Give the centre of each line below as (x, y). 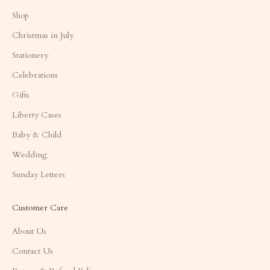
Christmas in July (43, 36)
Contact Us (33, 251)
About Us (29, 231)
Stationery (30, 55)
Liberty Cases (37, 115)
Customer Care (40, 208)
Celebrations (35, 75)
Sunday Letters (39, 175)
